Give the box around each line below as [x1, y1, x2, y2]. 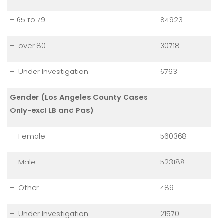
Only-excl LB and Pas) [10, 105, 94, 116]
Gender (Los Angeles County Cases [10, 92, 148, 103]
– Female [10, 131, 45, 142]
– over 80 [10, 40, 46, 51]
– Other [10, 182, 39, 193]
